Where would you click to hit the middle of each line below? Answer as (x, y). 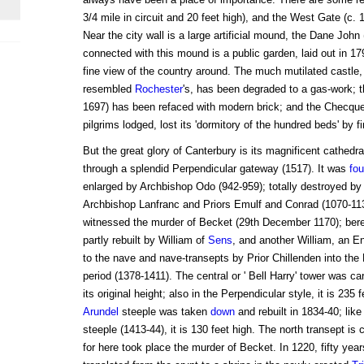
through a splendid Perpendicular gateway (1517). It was (216, 169)
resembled (108, 89)
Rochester (158, 89)
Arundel (100, 312)
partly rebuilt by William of (145, 240)
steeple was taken (164, 312)
